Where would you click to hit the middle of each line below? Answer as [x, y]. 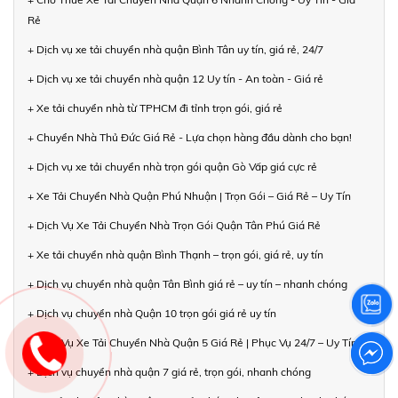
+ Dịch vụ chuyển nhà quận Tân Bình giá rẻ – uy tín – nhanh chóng [187, 284]
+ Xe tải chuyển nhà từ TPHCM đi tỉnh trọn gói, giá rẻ [155, 108]
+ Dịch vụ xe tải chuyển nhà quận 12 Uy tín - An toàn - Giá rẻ [175, 79]
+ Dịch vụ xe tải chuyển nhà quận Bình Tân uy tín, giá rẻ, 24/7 [175, 50]
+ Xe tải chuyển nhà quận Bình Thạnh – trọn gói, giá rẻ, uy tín [175, 255]
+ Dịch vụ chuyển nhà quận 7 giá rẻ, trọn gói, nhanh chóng [169, 372]
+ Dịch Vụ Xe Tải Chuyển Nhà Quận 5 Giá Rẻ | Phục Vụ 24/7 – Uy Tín [192, 343]
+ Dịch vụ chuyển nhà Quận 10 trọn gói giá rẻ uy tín [152, 314]
